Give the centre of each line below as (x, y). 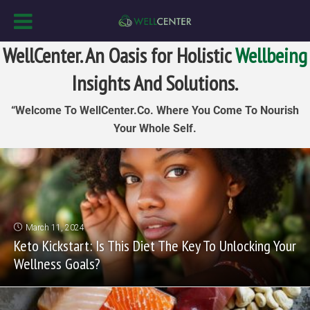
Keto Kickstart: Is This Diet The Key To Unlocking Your (155, 246)
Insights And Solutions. (155, 83)
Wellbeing (271, 55)
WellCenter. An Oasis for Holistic (119, 55)
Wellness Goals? (57, 264)
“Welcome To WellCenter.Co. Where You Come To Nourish (155, 110)
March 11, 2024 (55, 228)
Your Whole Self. (155, 128)
